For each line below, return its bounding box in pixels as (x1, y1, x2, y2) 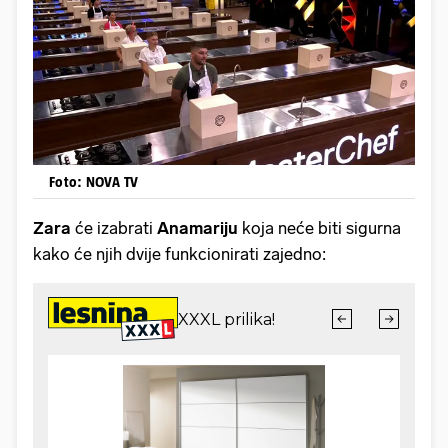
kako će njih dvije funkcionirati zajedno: (33, 244, 330, 265)
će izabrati (71, 218, 157, 239)
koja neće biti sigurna (238, 218, 401, 239)
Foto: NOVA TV (49, 173, 139, 191)
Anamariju (157, 218, 238, 239)
